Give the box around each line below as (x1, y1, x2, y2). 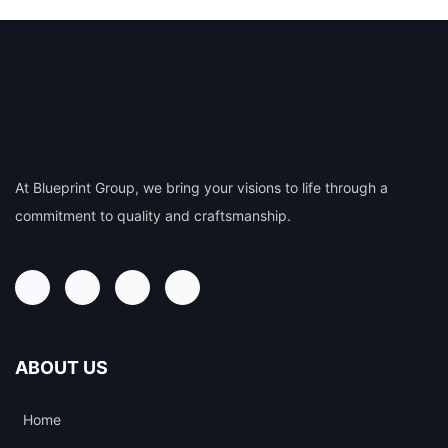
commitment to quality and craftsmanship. (15, 207, 291, 224)
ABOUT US (15, 357, 108, 378)
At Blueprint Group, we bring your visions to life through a (15, 179, 388, 196)
